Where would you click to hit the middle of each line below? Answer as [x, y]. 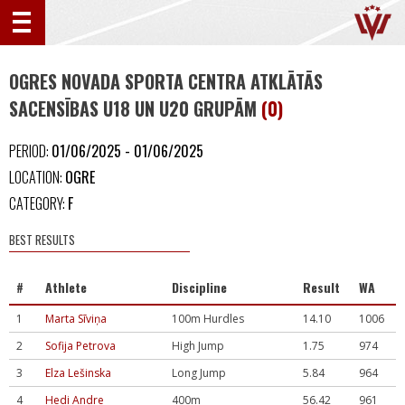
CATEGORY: [38, 203]
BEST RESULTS [42, 240]
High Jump [198, 346]
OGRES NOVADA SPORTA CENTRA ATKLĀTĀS [166, 81]
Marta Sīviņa [76, 319]
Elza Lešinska [78, 373]
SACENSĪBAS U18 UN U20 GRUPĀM [135, 108]
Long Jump [199, 373]
